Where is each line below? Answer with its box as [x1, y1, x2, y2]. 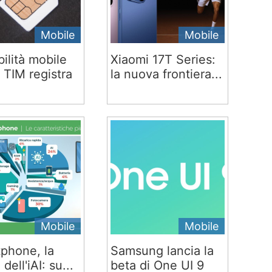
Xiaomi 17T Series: [110, 52, 216, 67]
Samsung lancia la [110, 243, 214, 258]
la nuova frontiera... [110, 67, 222, 81]
